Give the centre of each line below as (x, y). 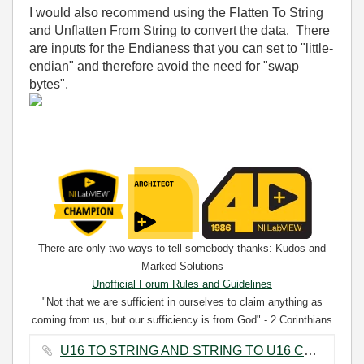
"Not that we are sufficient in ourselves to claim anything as (182, 302)
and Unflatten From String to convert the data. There (180, 30)
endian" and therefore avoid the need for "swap (164, 66)
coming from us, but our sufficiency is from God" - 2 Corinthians (182, 320)
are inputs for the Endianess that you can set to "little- (181, 48)
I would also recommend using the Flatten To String (176, 13)
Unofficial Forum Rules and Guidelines (182, 284)
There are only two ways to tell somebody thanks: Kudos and (182, 248)
